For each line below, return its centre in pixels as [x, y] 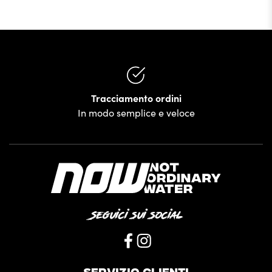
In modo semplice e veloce [136, 112]
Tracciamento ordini [136, 98]
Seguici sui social [136, 216]
